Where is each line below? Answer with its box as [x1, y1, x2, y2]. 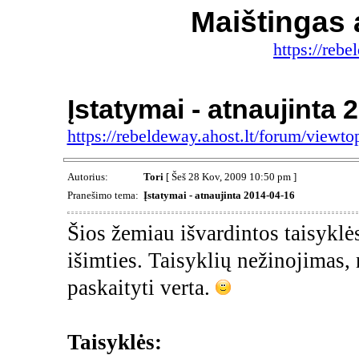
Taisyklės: [67, 329, 162, 354]
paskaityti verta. [67, 275, 216, 300]
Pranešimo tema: [67, 189, 141, 202]
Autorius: [67, 171, 111, 184]
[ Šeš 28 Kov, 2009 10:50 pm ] [163, 171, 296, 184]
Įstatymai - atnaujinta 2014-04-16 [143, 189, 295, 202]
